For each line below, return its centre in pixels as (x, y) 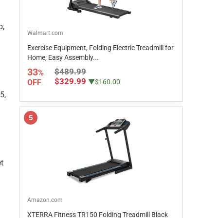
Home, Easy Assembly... (63, 57)
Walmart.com (45, 33)
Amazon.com (45, 200)
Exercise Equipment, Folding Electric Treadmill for (100, 48)
